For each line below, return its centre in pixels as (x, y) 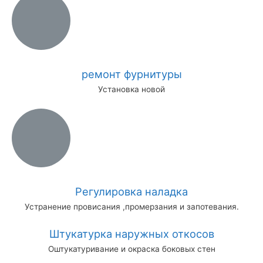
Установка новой (131, 89)
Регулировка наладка (131, 191)
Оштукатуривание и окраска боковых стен (131, 249)
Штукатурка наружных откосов (131, 233)
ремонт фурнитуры (131, 74)
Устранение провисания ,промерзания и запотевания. (131, 206)
